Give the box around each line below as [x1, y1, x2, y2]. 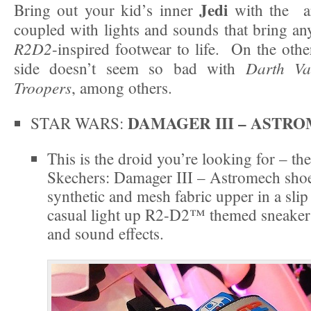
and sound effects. [47, 223, 164, 244]
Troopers [14, 76, 72, 99]
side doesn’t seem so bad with [14, 58, 246, 79]
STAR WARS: [31, 112, 128, 134]
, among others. [72, 77, 172, 99]
